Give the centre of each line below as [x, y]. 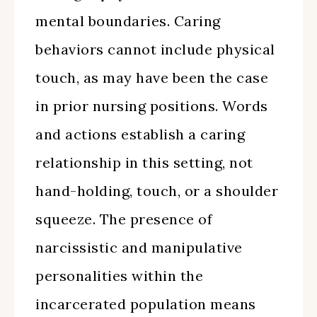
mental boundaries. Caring [128, 21]
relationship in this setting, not [144, 162]
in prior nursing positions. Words [152, 106]
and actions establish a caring [140, 134]
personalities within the [119, 276]
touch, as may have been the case [152, 77]
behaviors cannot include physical [155, 49]
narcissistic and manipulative [139, 247]
